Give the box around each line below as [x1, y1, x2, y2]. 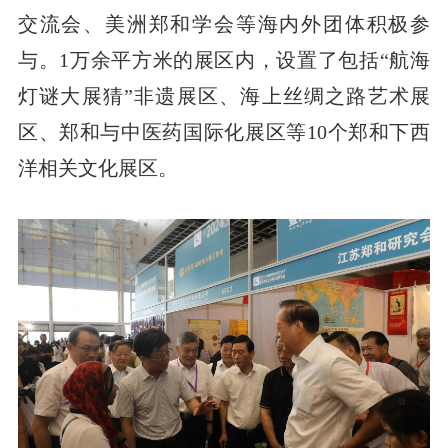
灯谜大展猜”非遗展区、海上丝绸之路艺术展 [17, 84, 431, 107]
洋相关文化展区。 [17, 156, 178, 179]
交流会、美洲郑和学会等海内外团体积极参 [17, 12, 431, 35]
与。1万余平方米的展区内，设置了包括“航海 [17, 48, 431, 71]
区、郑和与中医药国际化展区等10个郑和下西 [17, 120, 431, 143]
